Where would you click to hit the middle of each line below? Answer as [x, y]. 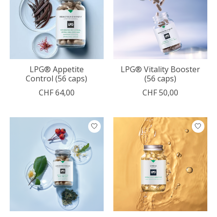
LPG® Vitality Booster [160, 69]
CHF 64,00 [56, 92]
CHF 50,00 [160, 92]
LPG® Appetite [56, 69]
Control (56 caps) [57, 78]
